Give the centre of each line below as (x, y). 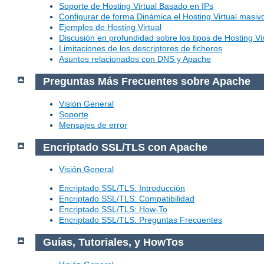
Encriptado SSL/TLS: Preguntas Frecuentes (141, 220)
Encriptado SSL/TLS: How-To (113, 209)
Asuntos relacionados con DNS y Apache (135, 59)
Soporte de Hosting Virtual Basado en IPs (136, 6)
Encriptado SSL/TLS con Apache (125, 147)
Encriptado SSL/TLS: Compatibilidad (127, 199)
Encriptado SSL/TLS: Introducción (122, 188)
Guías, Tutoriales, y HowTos (113, 242)
